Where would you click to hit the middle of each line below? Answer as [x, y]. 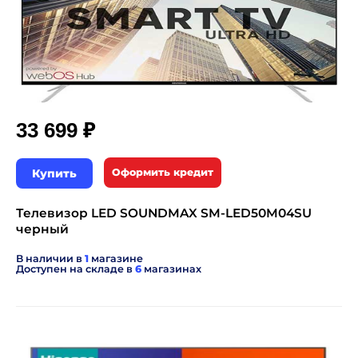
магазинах [171, 269]
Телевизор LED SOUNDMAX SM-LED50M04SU [164, 213]
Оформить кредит [163, 172]
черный [42, 229]
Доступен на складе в [76, 269]
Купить [54, 173]
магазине [116, 259]
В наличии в [50, 259]
